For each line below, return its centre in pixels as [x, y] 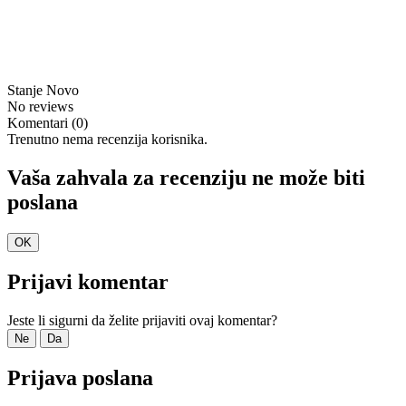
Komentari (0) [48, 123]
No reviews [40, 107]
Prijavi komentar [88, 282]
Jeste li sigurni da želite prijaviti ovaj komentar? [142, 321]
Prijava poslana [80, 377]
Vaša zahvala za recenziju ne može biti [186, 178]
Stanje [27, 91]
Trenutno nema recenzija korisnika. [107, 140]
